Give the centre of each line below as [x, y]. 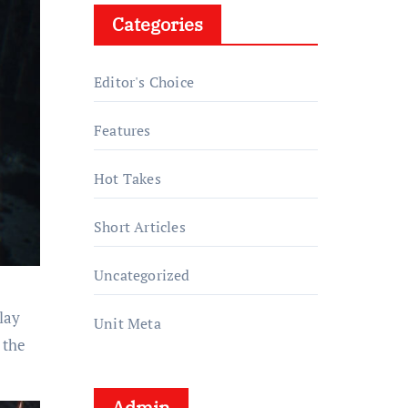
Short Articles [140, 227]
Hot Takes [127, 178]
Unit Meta [127, 323]
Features [122, 130]
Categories [158, 24]
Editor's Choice [144, 82]
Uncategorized [142, 275]
